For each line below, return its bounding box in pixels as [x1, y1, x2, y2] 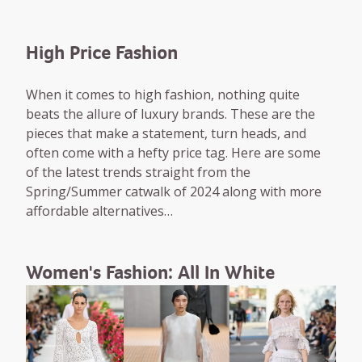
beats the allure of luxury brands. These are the [26, 105, 315, 123]
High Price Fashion [26, 41, 178, 64]
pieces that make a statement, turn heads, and [26, 124, 306, 142]
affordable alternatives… [26, 202, 173, 220]
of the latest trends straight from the [26, 163, 250, 181]
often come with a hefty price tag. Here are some [26, 144, 321, 162]
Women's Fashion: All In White [26, 261, 275, 284]
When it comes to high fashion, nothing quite [26, 86, 300, 103]
